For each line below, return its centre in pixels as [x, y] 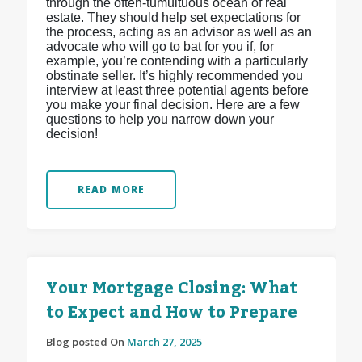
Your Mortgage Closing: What [171, 289]
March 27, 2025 [164, 342]
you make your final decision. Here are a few [173, 105]
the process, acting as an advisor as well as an [179, 32]
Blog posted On [86, 342]
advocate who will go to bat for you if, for [160, 47]
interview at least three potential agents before [177, 90]
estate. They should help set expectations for [173, 18]
